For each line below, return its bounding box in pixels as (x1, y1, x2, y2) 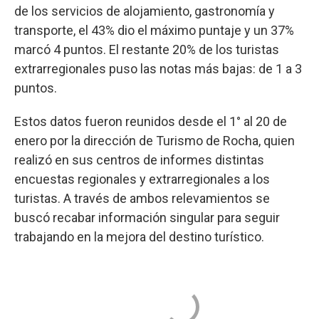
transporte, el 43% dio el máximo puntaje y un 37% (14, 22, 294, 38)
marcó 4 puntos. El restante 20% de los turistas (14, 41, 279, 57)
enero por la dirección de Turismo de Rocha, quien (14, 132, 295, 148)
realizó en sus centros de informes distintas (14, 152, 264, 167)
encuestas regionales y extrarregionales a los (14, 171, 270, 187)
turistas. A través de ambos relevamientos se (14, 190, 270, 206)
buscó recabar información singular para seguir (14, 209, 280, 225)
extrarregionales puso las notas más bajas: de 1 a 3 (14, 61, 302, 76)
